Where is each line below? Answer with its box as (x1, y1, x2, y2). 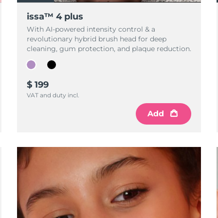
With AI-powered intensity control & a (26, 25, 155, 34)
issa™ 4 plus (26, 11, 83, 22)
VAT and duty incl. (26, 91, 79, 99)
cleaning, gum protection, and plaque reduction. (26, 44, 191, 53)
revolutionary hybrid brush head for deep (26, 35, 166, 43)
